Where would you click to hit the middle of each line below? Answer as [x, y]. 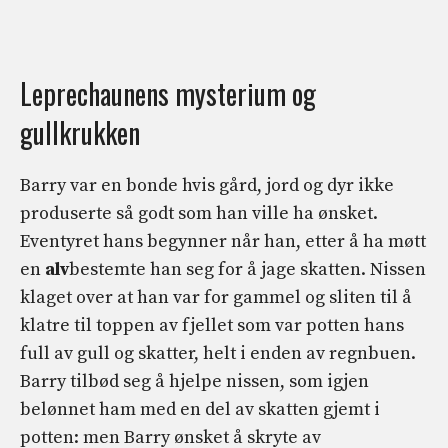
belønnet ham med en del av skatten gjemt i [200, 409]
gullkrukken [80, 132]
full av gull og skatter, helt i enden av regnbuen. [218, 353]
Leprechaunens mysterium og [168, 93]
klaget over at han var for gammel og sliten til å [216, 297]
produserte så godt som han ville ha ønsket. [199, 213]
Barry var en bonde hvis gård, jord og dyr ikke [207, 185]
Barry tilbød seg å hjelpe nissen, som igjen [194, 381]
